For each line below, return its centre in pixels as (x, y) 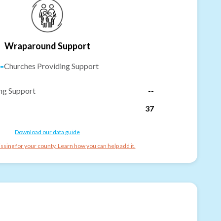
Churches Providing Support (51, 66)
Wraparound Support (47, 46)
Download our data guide (47, 132)
